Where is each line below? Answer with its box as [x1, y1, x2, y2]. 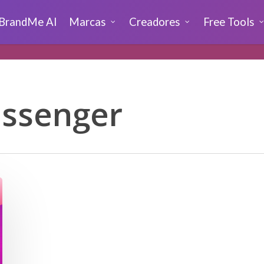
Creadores [129, 15, 180, 28]
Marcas [69, 15, 105, 28]
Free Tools [203, 15, 254, 28]
